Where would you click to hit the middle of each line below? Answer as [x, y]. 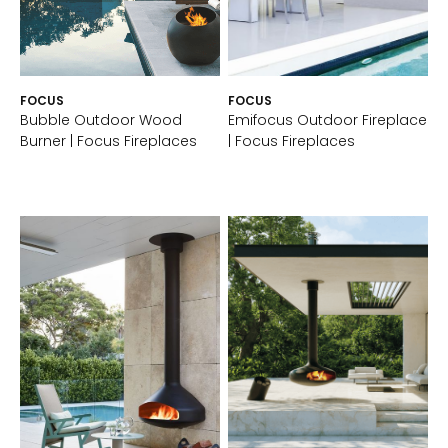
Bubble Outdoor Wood [101, 119]
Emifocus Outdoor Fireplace [327, 119]
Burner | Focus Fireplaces [108, 140]
